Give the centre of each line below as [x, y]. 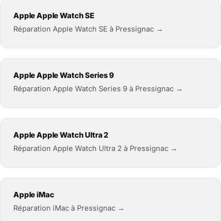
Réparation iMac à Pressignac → [69, 208]
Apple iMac [34, 194]
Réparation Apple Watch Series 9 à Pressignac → [98, 89]
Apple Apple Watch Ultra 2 [61, 135]
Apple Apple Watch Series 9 [64, 75]
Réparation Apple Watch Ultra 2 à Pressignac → [95, 148]
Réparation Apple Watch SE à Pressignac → [88, 29]
